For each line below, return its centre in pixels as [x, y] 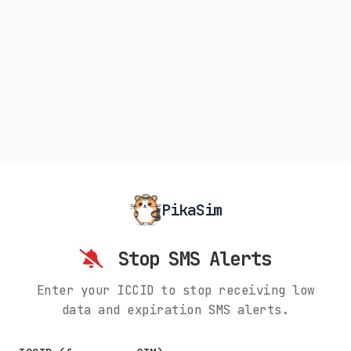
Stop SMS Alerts [190, 259]
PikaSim [191, 210]
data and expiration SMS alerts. [175, 309]
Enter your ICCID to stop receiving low [175, 290]
